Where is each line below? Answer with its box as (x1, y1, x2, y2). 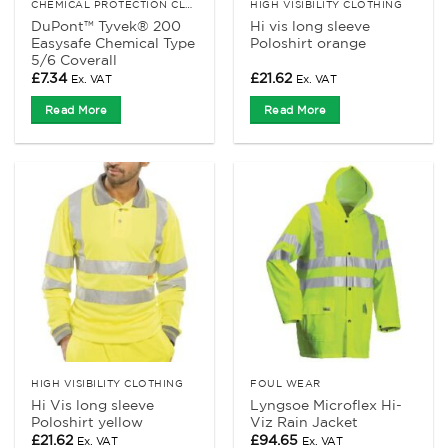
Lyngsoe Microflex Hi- (250, 397, 403, 414)
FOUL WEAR (250, 377, 321, 390)
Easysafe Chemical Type (31, 34, 196, 51)
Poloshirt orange (250, 34, 367, 51)
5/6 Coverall (31, 51, 118, 68)
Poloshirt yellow (31, 414, 144, 431)
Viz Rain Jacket (250, 414, 359, 431)
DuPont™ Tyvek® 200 (31, 17, 182, 34)
